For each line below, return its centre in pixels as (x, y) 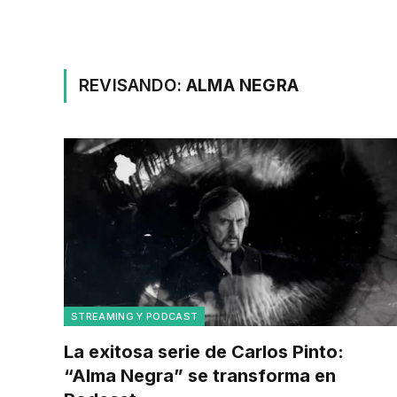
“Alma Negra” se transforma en (200, 375)
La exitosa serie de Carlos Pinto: (204, 351)
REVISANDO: (133, 86)
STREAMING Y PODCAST (135, 316)
